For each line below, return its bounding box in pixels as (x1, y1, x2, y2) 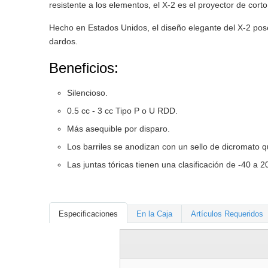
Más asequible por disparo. (67, 123, 170, 133)
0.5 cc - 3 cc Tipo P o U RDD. (67, 105, 178, 115)
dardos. (49, 36, 78, 46)
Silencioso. (67, 87, 108, 98)
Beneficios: (49, 59, 118, 76)
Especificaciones (59, 209, 118, 218)
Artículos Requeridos (191, 209, 263, 218)
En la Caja (136, 209, 172, 218)
